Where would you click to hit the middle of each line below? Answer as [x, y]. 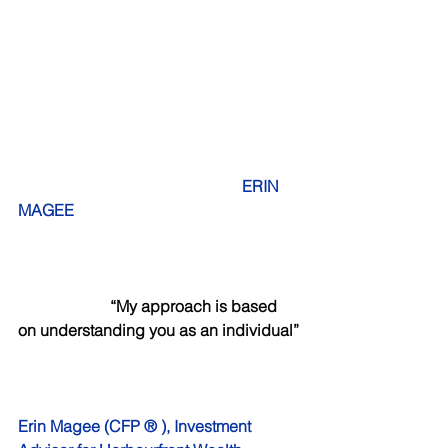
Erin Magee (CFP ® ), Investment [136, 426]
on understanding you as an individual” [158, 330]
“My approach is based [185, 306]
